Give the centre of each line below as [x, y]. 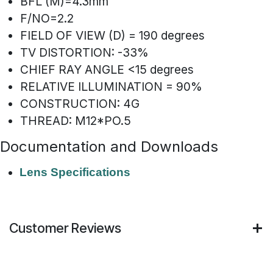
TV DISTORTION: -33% [84, 52]
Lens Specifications [75, 172]
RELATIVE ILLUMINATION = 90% [111, 87]
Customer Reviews [65, 228]
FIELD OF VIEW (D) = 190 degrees [112, 35]
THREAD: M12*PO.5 [76, 121]
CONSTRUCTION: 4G [80, 104]
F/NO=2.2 [47, 18]
